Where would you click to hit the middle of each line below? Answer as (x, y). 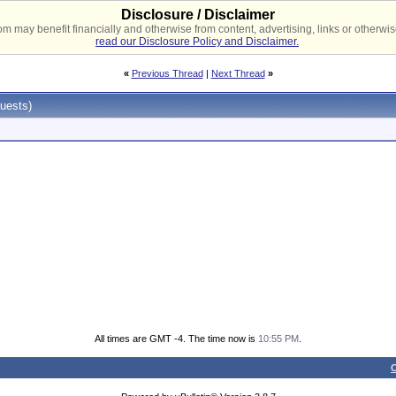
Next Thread (238, 73)
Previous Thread (167, 73)
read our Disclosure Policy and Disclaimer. (197, 42)
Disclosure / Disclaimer (198, 15)
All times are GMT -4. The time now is (176, 339)
